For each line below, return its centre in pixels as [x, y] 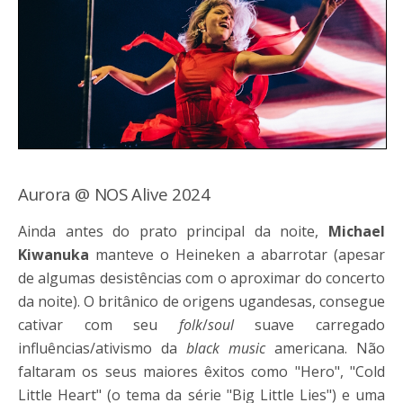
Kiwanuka [57, 254]
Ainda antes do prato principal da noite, [173, 231]
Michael [357, 231]
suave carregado [309, 324]
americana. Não [325, 348]
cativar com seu [99, 324]
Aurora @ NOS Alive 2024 [114, 193]
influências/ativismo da [102, 348]
